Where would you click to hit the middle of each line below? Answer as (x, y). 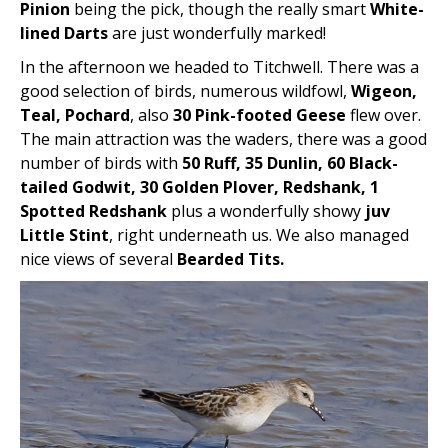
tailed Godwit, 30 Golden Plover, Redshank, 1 (199, 186)
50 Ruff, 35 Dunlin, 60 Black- (290, 162)
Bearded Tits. (230, 258)
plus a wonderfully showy (266, 210)
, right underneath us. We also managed (259, 234)
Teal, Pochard (75, 114)
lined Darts (64, 32)
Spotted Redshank (93, 210)
